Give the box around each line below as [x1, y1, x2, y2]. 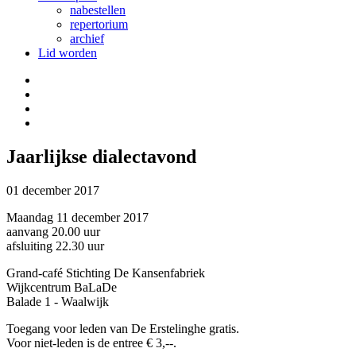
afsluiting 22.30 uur [6, 238, 104, 253]
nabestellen [70, 3, 126, 17]
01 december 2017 [6, 183, 99, 197]
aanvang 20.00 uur [6, 224, 100, 238]
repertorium [70, 17, 128, 31]
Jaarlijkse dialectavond [6, 145, 196, 167]
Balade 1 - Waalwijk [6, 294, 109, 308]
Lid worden [38, 46, 97, 60]
